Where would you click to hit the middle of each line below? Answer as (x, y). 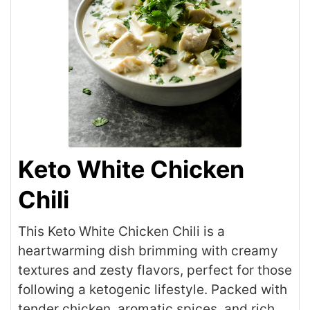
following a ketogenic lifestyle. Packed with (153, 290)
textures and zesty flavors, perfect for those (155, 271)
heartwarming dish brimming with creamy (148, 251)
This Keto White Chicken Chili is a (121, 232)
